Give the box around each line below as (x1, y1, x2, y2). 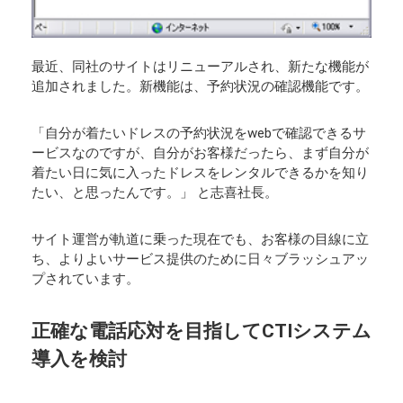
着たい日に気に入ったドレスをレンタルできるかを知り (31, 165, 369, 182)
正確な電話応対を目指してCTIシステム (31, 319, 372, 342)
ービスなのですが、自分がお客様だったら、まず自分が (31, 145, 369, 162)
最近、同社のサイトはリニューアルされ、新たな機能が (31, 58, 369, 76)
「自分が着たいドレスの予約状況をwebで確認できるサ (31, 125, 366, 142)
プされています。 (31, 271, 139, 288)
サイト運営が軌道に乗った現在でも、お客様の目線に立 (31, 231, 369, 248)
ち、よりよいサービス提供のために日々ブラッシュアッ (31, 251, 369, 268)
